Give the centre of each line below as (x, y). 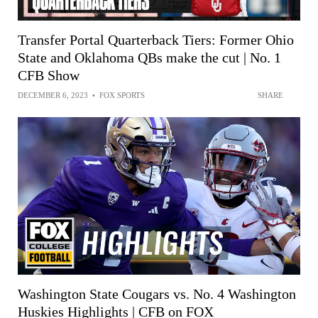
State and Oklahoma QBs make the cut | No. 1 (149, 57)
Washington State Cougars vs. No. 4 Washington (157, 294)
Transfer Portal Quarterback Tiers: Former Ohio (156, 39)
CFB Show (49, 75)
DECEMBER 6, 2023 (53, 95)
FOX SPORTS (122, 95)
